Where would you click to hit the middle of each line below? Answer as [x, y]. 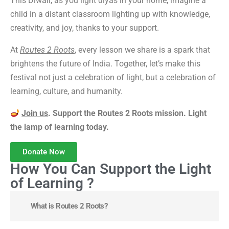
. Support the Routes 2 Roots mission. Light [128, 113]
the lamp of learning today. [60, 127]
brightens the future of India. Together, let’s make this [105, 64]
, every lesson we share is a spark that [142, 50]
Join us [35, 113]
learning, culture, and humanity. [66, 91]
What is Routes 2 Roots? [69, 206]
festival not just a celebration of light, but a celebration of [113, 78]
